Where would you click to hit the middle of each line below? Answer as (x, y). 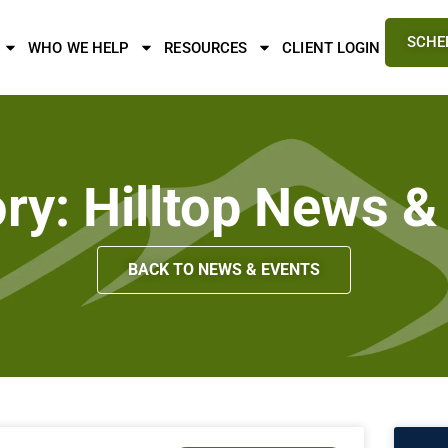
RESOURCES (206, 47)
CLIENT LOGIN (331, 47)
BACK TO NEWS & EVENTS (224, 269)
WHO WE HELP (79, 47)
